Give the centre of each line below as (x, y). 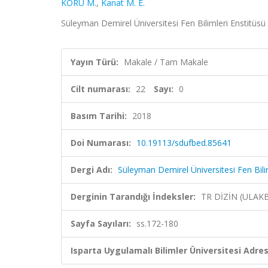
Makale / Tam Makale (166, 62)
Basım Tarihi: (99, 116)
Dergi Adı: (92, 170)
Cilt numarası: (100, 89)
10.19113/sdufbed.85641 (184, 143)
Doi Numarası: (101, 143)
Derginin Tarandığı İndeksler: (133, 197)
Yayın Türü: (95, 62)
